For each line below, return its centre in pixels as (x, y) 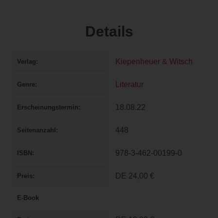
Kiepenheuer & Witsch (154, 61)
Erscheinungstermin (48, 107)
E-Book (28, 198)
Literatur (129, 84)
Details (109, 31)
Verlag (27, 61)
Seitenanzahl (36, 130)
